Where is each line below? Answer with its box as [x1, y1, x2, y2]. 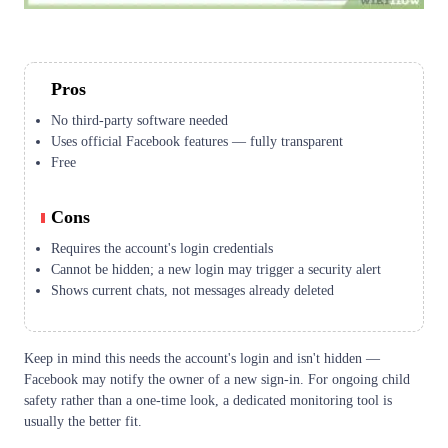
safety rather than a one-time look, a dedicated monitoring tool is [24, 393, 392, 409]
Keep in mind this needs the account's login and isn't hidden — [24, 351, 380, 367]
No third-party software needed [51, 113, 228, 129]
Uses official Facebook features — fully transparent [51, 134, 343, 150]
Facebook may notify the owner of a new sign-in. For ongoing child [24, 372, 410, 388]
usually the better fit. [24, 414, 142, 430]
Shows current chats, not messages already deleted [51, 283, 334, 299]
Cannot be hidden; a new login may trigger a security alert [51, 262, 381, 278]
